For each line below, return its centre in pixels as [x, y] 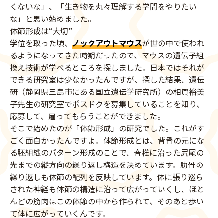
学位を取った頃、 [41, 43]
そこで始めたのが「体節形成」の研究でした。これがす [107, 128]
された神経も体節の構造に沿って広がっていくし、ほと [107, 189]
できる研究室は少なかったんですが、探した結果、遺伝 [107, 79]
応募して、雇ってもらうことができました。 [87, 116]
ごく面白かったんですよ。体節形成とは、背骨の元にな [107, 140]
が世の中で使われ [173, 43]
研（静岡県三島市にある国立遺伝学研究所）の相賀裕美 [107, 91]
